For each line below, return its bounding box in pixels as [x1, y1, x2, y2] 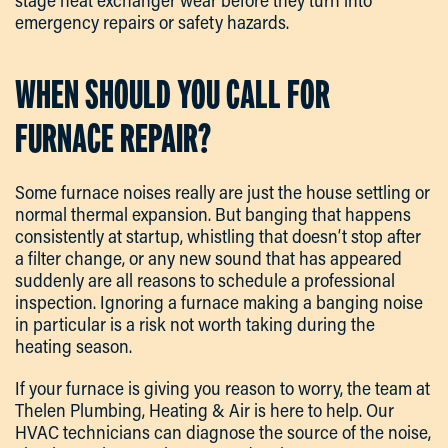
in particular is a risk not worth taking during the [15, 312, 375, 337]
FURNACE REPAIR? [15, 116, 211, 162]
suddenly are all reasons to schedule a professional [15, 268, 395, 293]
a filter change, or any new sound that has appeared [15, 246, 402, 271]
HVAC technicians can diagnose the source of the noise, [15, 420, 431, 445]
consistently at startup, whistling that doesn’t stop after [15, 224, 421, 249]
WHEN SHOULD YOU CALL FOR [15, 72, 330, 118]
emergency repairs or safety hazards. [15, 10, 289, 35]
